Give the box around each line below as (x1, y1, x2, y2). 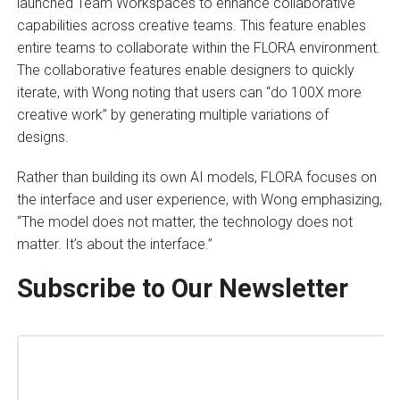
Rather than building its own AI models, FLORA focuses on (16, 168, 377, 186)
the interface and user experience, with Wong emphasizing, (16, 190, 382, 208)
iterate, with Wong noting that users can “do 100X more (16, 83, 362, 101)
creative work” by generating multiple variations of (16, 105, 329, 123)
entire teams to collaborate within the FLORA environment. (16, 38, 380, 56)
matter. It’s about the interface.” (16, 235, 212, 253)
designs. (16, 128, 69, 146)
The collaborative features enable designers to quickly (16, 61, 354, 79)
